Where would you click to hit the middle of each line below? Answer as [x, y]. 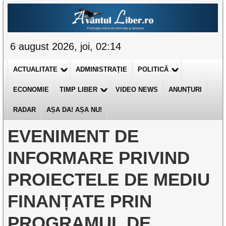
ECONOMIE [31, 90]
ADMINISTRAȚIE [102, 69]
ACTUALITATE [36, 69]
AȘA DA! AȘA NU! [74, 110]
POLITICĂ [153, 69]
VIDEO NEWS [137, 90]
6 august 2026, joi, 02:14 [66, 46]
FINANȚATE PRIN [80, 201]
